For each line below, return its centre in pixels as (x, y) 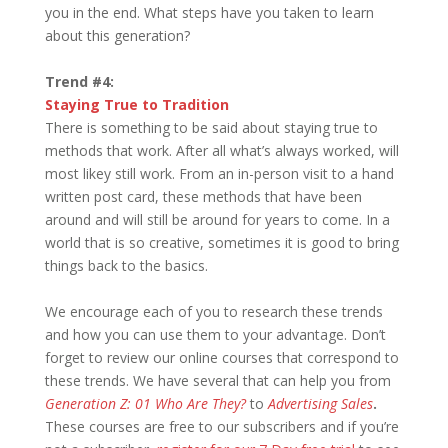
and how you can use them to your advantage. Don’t (215, 335)
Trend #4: (81, 82)
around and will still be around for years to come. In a (217, 220)
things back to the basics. (128, 266)
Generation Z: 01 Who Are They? (145, 404)
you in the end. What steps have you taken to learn (209, 13)
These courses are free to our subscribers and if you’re (221, 427)
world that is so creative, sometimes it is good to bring (221, 243)
